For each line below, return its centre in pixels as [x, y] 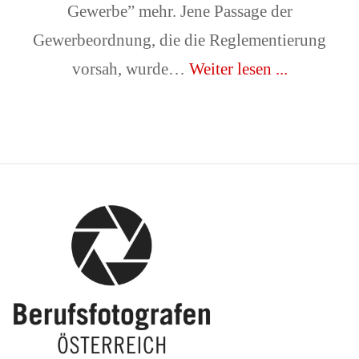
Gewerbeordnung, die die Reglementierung [179, 40]
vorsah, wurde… [130, 69]
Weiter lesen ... [238, 69]
